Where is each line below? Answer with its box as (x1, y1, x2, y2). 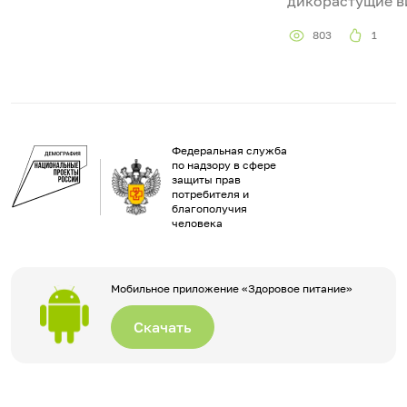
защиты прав (172, 172, 241, 186)
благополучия (172, 201, 247, 215)
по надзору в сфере (172, 157, 276, 172)
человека (172, 215, 223, 230)
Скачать (134, 317, 192, 336)
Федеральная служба (172, 143, 287, 157)
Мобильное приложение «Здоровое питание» (111, 281, 352, 295)
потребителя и (172, 186, 249, 201)
